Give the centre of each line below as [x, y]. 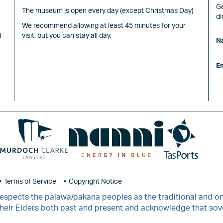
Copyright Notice [95, 182]
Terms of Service [30, 182]
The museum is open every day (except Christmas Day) [108, 11]
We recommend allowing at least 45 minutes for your [104, 26]
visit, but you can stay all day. [67, 36]
